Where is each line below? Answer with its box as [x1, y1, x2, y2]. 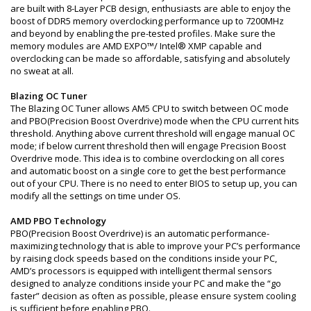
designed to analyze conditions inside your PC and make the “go [10, 276, 281, 289]
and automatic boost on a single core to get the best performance [10, 164, 286, 177]
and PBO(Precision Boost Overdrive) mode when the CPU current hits [10, 114, 299, 127]
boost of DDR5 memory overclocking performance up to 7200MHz [10, 14, 284, 27]
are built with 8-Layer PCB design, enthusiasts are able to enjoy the [10, 1, 291, 15]
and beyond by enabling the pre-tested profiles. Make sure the [10, 26, 276, 40]
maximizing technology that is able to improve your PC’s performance [10, 239, 301, 252]
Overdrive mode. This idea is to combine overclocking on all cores [10, 151, 285, 165]
